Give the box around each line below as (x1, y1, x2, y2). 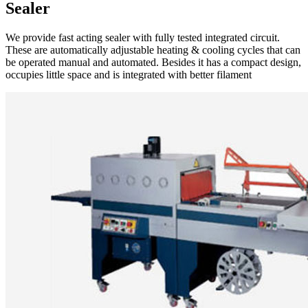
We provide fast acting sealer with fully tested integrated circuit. (5, 31, 280, 43)
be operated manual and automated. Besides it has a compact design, (5, 56, 301, 68)
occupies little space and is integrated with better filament (5, 68, 252, 80)
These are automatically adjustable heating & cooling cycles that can (5, 43, 300, 56)
